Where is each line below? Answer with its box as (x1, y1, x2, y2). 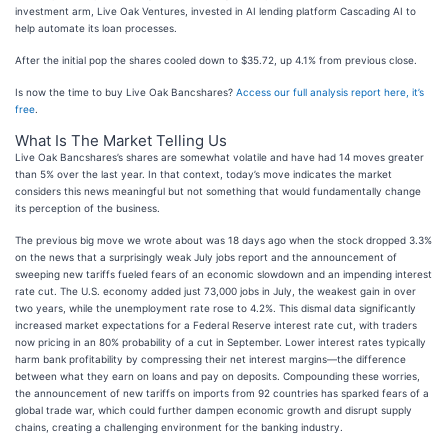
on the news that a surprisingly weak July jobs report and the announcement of (15, 251, 397, 263)
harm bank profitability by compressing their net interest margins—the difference (15, 353, 406, 365)
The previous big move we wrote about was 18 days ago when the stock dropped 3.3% (15, 234, 432, 246)
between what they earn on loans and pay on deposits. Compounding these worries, (15, 370, 420, 382)
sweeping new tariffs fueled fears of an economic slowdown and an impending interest (15, 268, 432, 280)
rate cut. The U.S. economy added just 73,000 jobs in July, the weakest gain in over (15, 285, 416, 297)
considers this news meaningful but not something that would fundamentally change (15, 185, 421, 197)
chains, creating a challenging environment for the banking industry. (15, 421, 343, 433)
